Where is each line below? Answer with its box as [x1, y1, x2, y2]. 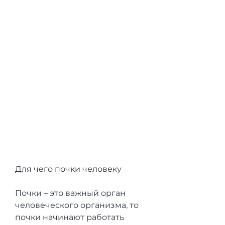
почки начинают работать [15, 212, 124, 222]
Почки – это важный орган [15, 188, 126, 198]
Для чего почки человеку [15, 164, 122, 174]
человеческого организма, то [15, 200, 139, 210]
